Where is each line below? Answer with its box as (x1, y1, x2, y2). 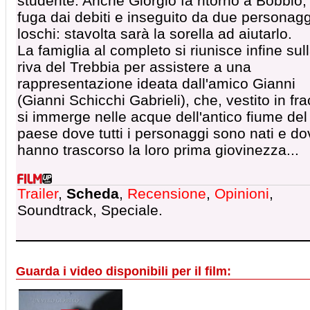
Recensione (127, 185, 206, 201)
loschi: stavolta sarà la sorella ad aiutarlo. (17, 26, 292, 42)
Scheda (66, 185, 119, 201)
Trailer (17, 185, 58, 201)
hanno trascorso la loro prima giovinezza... (17, 142, 299, 158)
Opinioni (215, 185, 269, 201)
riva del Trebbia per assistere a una (17, 59, 251, 75)
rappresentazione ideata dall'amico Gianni (17, 75, 295, 91)
